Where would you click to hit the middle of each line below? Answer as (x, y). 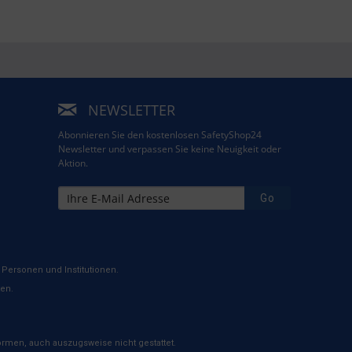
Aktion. (73, 163)
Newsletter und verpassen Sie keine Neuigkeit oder (169, 149)
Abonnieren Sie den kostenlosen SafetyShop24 (159, 135)
